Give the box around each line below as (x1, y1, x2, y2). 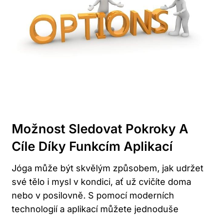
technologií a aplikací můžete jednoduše (12, 203, 179, 214)
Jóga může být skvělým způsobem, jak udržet (12, 163, 203, 173)
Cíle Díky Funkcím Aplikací (12, 138, 173, 154)
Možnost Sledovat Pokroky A (12, 121, 188, 136)
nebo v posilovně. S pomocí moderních (12, 190, 174, 200)
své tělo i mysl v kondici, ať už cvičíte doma (12, 176, 191, 187)
